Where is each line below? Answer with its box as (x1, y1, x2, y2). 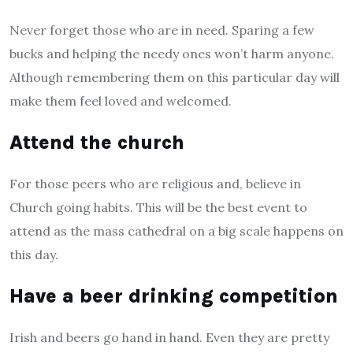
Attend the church (9, 131, 184, 154)
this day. (9, 247, 58, 263)
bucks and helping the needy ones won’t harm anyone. (9, 46, 334, 62)
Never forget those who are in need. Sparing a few (9, 22, 314, 39)
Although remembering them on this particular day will (9, 69, 340, 86)
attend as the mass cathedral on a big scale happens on (9, 223, 344, 240)
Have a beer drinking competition (9, 284, 338, 308)
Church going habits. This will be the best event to (9, 199, 307, 216)
